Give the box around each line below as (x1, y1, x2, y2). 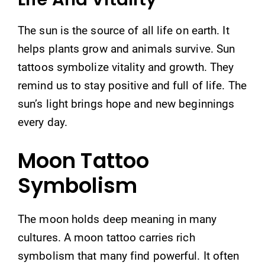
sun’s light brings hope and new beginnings (18, 97, 235, 111)
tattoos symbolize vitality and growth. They (18, 60, 234, 74)
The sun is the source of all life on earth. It (18, 24, 230, 37)
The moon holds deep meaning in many (18, 212, 217, 226)
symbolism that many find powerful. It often (18, 248, 240, 263)
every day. (18, 115, 67, 129)
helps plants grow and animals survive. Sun (18, 42, 235, 56)
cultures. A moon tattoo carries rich (18, 230, 195, 244)
